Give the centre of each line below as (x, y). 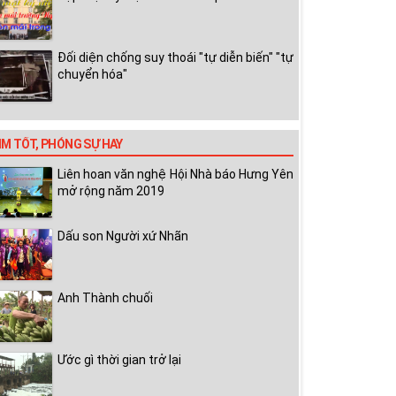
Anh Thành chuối (105, 298)
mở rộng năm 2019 (111, 191)
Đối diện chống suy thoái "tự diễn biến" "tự (175, 57)
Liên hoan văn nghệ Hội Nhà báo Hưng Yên (175, 174)
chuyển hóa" (92, 74)
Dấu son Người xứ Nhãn (123, 236)
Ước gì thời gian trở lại (119, 360)
